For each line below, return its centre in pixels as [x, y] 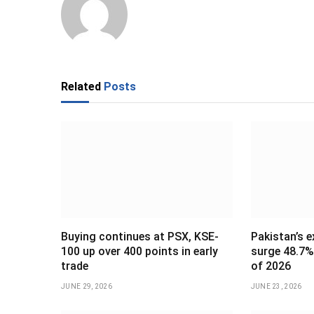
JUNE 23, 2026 [276, 286]
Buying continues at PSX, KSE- [140, 236]
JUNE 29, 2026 [87, 286]
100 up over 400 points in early [139, 251]
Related [82, 87]
